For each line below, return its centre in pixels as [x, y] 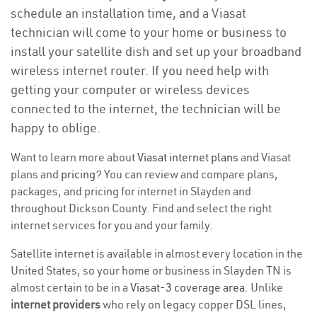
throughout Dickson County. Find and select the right [141, 208]
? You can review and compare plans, [187, 174]
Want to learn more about [74, 157]
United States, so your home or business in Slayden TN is [151, 270]
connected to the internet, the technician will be [146, 109]
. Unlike [264, 287]
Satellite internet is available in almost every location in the [157, 253]
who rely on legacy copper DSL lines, [194, 304]
